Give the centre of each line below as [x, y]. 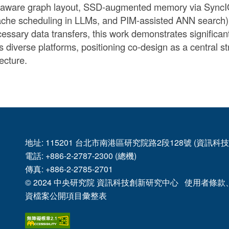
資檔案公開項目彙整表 [66, 196]
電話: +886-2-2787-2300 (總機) [81, 156]
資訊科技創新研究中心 [140, 182]
